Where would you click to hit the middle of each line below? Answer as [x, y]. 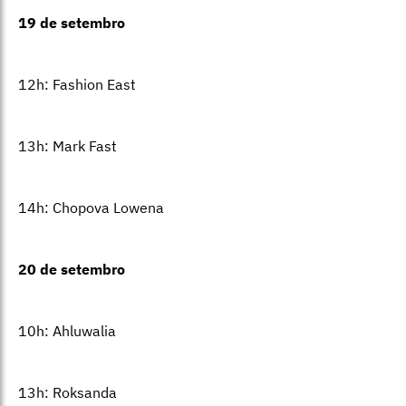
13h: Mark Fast [68, 146]
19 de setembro [72, 23]
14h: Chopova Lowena [91, 208]
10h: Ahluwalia [67, 331]
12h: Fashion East [77, 85]
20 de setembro [72, 270]
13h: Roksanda [68, 393]
